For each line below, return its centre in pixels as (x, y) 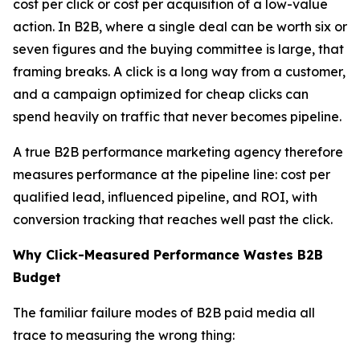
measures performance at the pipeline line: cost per (172, 174)
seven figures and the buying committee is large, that (178, 49)
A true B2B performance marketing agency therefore (178, 152)
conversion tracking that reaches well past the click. (173, 219)
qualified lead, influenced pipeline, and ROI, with (165, 197)
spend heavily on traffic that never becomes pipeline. (177, 117)
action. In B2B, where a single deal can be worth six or (180, 27)
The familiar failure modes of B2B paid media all (164, 313)
